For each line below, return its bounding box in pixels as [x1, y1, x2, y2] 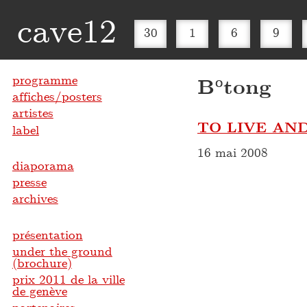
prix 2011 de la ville [12, 270, 125, 288]
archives [12, 189, 58, 208]
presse [12, 173, 47, 191]
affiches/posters [12, 87, 102, 106]
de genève [12, 282, 67, 300]
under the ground [12, 242, 112, 260]
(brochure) [12, 254, 72, 272]
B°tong [197, 71, 271, 101]
